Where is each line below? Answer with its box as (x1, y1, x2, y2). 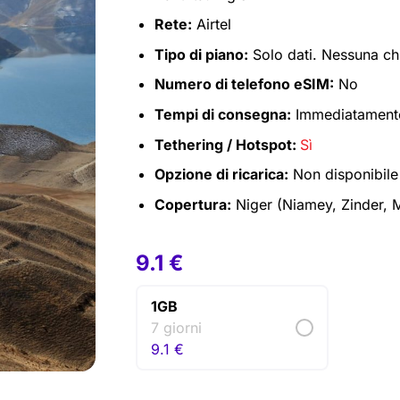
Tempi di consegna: (154, 104, 291, 123)
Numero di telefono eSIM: (154, 75, 334, 94)
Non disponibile (287, 165, 398, 184)
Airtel (191, 15, 231, 34)
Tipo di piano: (154, 45, 248, 63)
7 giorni (151, 318, 202, 337)
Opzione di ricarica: (154, 165, 288, 184)
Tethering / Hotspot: (154, 135, 300, 154)
